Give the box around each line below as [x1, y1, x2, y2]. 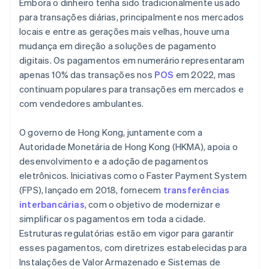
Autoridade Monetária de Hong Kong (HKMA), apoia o [19, 141, 238, 153]
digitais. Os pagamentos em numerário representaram [19, 54, 245, 67]
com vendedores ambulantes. [19, 97, 144, 110]
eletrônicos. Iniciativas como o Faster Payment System [19, 169, 247, 182]
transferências [163, 184, 230, 196]
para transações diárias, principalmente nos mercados [19, 11, 244, 23]
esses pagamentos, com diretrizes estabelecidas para [19, 241, 247, 254]
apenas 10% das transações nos [19, 68, 154, 81]
